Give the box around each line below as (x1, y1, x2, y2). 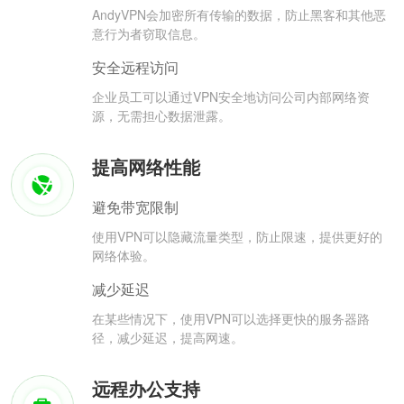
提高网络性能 (92, 153, 200, 180)
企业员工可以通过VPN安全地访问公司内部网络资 (92, 87, 370, 106)
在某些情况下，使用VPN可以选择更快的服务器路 (92, 309, 370, 328)
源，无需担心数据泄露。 (92, 106, 231, 125)
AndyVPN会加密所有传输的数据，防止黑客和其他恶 (92, 5, 386, 24)
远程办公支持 (92, 375, 200, 402)
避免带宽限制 (92, 197, 179, 218)
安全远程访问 (92, 57, 179, 78)
